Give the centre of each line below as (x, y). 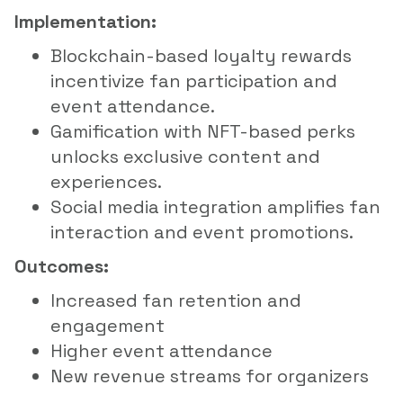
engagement (107, 325)
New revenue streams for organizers (210, 376)
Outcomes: (62, 266)
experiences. (106, 181)
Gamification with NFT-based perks (203, 131)
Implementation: (85, 21)
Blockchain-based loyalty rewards (201, 55)
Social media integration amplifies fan (215, 206)
